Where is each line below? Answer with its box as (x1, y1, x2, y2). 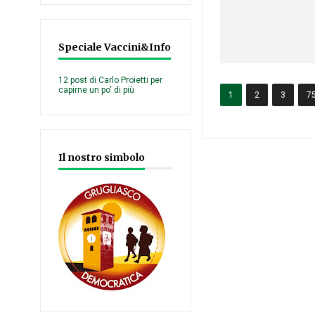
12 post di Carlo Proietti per (58, 75, 162, 85)
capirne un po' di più (58, 85, 134, 95)
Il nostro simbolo (58, 151, 145, 164)
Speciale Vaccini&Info (58, 41, 171, 53)
